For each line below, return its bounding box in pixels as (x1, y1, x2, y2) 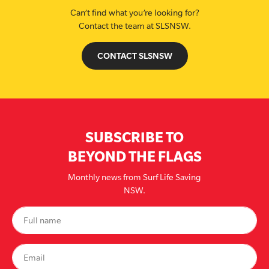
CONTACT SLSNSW (97, 50, 172, 61)
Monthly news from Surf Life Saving (68, 172, 201, 182)
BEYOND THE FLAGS (67, 148, 202, 165)
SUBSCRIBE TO (85, 128, 184, 145)
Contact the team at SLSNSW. (78, 21, 191, 31)
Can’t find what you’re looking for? (70, 8, 199, 17)
